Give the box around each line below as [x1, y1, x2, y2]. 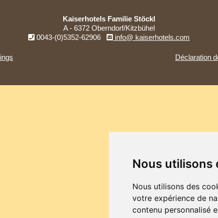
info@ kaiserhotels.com [112, 33, 190, 42]
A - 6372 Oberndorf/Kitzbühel [63, 24, 155, 33]
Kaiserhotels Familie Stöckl [62, 15, 155, 23]
